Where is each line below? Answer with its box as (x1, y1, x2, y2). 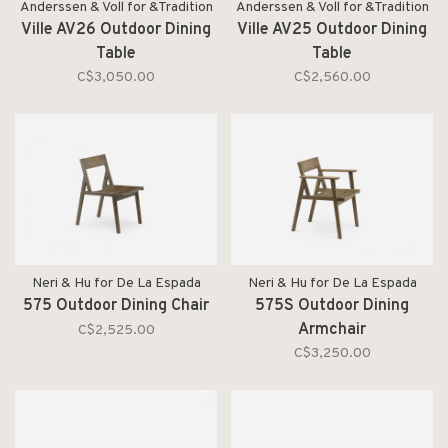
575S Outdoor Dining (255, 296, 409, 316)
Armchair (298, 320, 366, 340)
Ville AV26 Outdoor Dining (21, 19, 211, 40)
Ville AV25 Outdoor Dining (237, 19, 427, 40)
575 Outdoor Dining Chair (23, 296, 209, 316)
